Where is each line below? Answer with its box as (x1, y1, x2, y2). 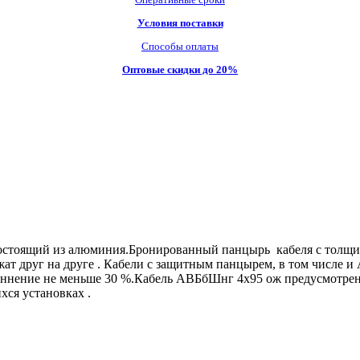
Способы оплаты (141, 39, 219, 52)
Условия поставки (137, 16, 223, 29)
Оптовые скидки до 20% (122, 63, 238, 76)
